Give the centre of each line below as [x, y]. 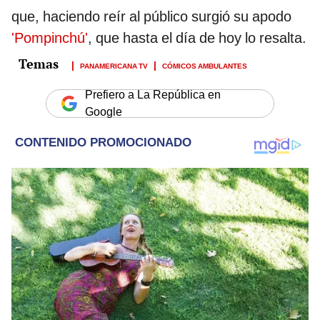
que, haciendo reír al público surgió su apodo [151, 17]
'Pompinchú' [50, 38]
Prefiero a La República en [153, 95]
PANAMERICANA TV [114, 65]
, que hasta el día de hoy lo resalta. [197, 38]
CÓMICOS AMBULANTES [205, 65]
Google [104, 112]
